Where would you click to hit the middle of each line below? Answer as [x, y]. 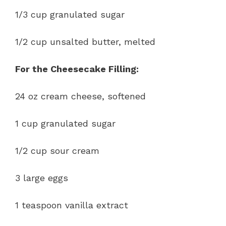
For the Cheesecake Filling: [77, 69]
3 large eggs [42, 178]
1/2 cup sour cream [57, 150]
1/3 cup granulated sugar [70, 14]
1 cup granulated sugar [65, 123]
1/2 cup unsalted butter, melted [85, 41]
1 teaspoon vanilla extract [72, 205]
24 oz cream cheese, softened [80, 96]
